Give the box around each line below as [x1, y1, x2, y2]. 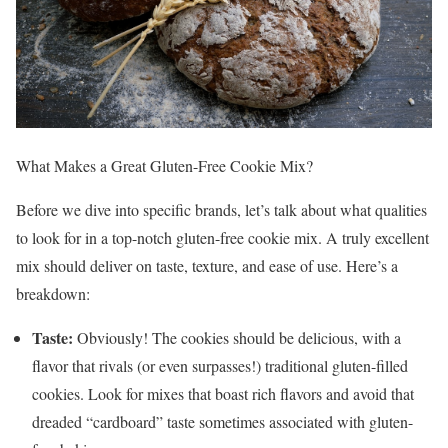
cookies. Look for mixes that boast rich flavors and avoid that [32, 382, 414, 404]
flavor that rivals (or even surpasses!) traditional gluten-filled [32, 354, 408, 376]
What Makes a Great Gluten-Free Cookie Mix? [16, 154, 313, 176]
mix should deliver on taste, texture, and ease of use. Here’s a [16, 254, 398, 276]
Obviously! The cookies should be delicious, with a [73, 326, 401, 348]
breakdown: [16, 282, 90, 304]
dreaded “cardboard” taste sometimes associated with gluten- [32, 410, 413, 432]
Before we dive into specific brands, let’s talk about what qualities [16, 198, 427, 220]
